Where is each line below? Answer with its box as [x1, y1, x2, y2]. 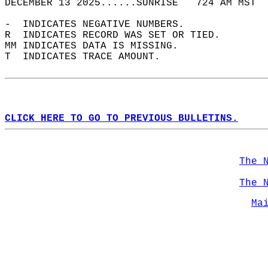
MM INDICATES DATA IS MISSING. [5, 41, 190, 51]
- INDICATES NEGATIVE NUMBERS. [5, 19, 196, 30]
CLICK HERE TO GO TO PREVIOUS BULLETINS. [5, 113, 238, 124]
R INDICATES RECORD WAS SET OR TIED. [5, 30, 232, 41]
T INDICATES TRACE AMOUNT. [5, 51, 172, 62]
